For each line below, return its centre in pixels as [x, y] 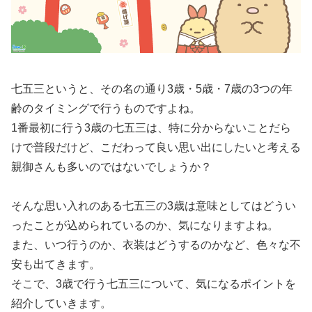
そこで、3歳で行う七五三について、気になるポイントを [154, 284]
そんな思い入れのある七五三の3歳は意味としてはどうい [154, 206]
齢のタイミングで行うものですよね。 [106, 108]
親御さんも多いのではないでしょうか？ [111, 166]
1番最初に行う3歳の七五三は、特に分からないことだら [151, 127]
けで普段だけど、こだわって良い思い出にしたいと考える [156, 147]
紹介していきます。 [61, 304]
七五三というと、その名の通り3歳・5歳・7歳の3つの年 [152, 88]
